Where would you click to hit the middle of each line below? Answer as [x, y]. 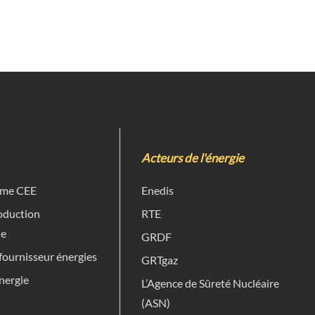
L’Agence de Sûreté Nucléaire [210, 283]
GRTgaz [159, 259]
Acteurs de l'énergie [192, 157]
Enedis [157, 190]
